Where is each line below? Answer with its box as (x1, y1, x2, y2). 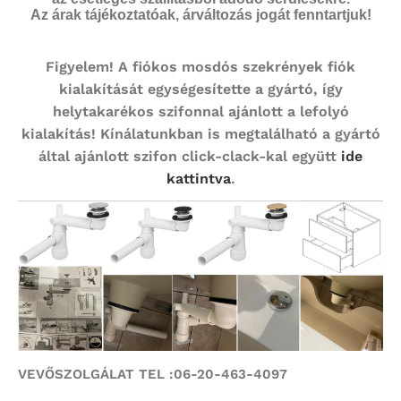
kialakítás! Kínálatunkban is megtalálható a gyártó (21, 125, 380, 143)
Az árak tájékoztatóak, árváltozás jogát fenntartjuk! (30, 7, 371, 23)
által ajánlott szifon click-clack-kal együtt (38, 148, 341, 166)
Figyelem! (46, 58, 114, 76)
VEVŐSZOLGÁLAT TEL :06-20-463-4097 (18, 365, 287, 382)
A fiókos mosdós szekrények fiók (114, 58, 355, 76)
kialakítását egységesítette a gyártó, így (58, 81, 343, 98)
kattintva (166, 170, 231, 188)
